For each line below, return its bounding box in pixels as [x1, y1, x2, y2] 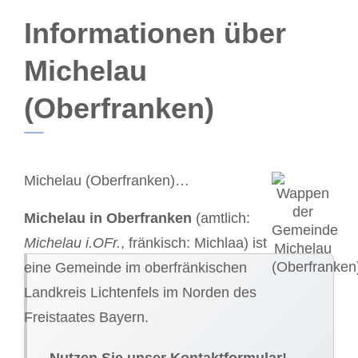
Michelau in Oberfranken [24, 209, 192, 226]
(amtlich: [192, 209, 250, 226]
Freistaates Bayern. [24, 308, 149, 325]
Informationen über [24, 17, 286, 50]
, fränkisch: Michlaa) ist [121, 234, 267, 251]
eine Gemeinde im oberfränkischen [24, 259, 247, 276]
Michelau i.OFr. [24, 234, 121, 251]
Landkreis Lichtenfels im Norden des [24, 284, 257, 300]
